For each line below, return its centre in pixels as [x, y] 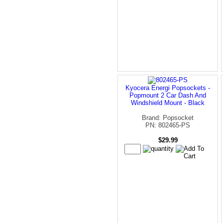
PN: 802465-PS [168, 125]
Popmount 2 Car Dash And [168, 95]
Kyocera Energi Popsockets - [168, 88]
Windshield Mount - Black [168, 103]
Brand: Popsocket [168, 117]
